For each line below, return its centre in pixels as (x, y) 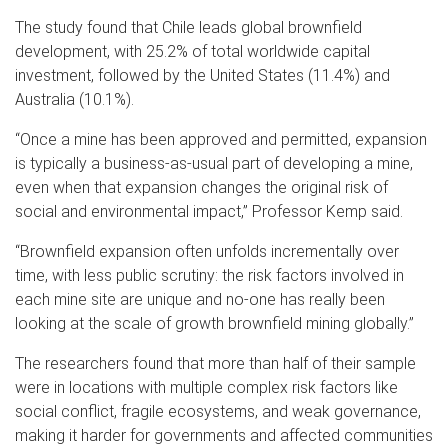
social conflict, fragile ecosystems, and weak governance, (218, 411)
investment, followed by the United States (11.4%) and (202, 75)
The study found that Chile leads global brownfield (188, 27)
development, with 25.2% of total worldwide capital (192, 51)
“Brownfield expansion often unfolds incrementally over (207, 251)
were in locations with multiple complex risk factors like (206, 387)
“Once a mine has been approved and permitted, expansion (221, 139)
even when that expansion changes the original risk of (201, 187)
